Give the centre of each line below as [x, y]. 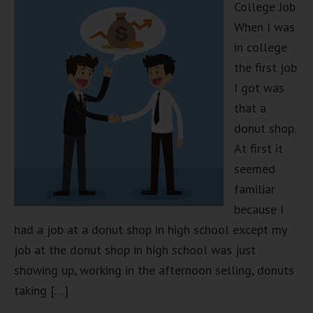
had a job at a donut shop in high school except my [150, 230]
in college [261, 47]
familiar [255, 189]
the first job [265, 67]
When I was [264, 27]
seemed [255, 169]
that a [250, 108]
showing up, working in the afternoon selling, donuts [154, 270]
